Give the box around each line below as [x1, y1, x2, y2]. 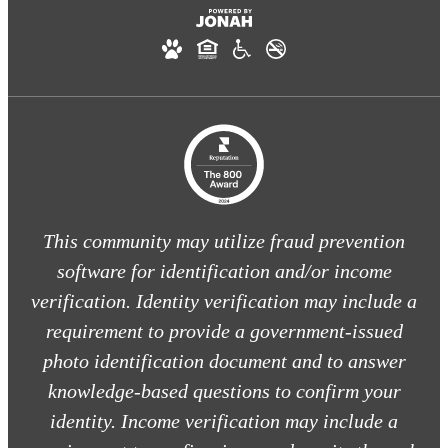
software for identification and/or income [56, 259, 392, 282]
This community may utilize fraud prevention [43, 229, 405, 252]
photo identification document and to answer [42, 349, 406, 372]
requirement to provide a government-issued [45, 319, 403, 342]
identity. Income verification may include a [50, 409, 398, 432]
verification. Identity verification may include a [31, 289, 417, 312]
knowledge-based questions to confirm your [47, 379, 401, 402]
